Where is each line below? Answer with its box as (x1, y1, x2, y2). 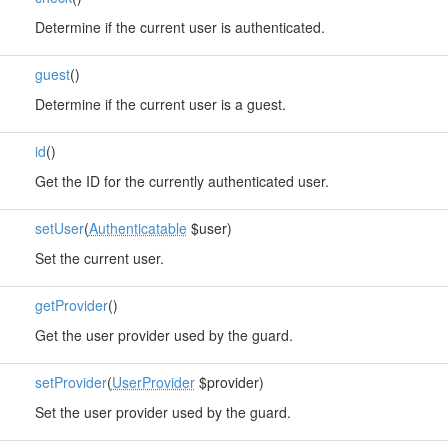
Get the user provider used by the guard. (34, 325, 293, 345)
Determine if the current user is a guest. (34, 94, 286, 114)
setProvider (34, 372, 107, 392)
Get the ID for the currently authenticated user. (34, 171, 329, 191)
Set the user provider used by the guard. (34, 402, 291, 422)
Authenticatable (88, 218, 187, 238)
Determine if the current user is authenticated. (34, 17, 325, 37)
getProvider (34, 295, 108, 315)
